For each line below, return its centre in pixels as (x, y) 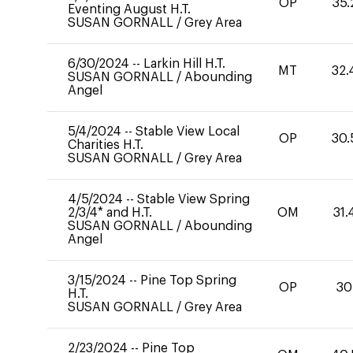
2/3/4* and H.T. (110, 213)
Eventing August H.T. (129, 9)
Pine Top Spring (188, 281)
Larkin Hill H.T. (184, 64)
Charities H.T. (106, 145)
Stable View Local (188, 132)
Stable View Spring (193, 199)
